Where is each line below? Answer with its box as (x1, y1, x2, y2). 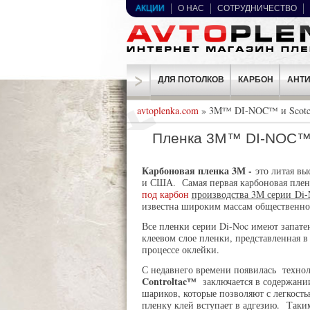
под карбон (141, 188, 189, 201)
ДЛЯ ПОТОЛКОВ (157, 75, 224, 84)
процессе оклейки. (141, 243, 223, 257)
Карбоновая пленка (141, 163, 232, 179)
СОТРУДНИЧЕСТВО (217, 3, 297, 13)
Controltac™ (141, 274, 200, 289)
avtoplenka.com (136, 104, 199, 117)
